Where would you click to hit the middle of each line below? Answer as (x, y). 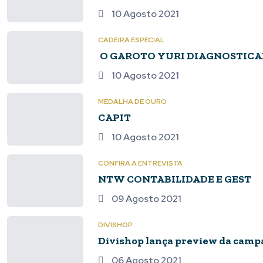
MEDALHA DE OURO (132, 102)
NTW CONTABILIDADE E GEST (175, 179)
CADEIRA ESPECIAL (131, 40)
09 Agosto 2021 (146, 199)
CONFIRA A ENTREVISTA (140, 163)
